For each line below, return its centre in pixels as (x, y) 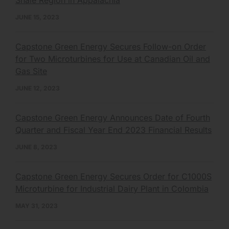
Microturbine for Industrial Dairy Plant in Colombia (112, 188)
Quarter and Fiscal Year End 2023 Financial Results (113, 130)
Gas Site (31, 71)
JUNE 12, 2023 (38, 88)
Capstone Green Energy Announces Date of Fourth (113, 117)
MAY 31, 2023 (37, 205)
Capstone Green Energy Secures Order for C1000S (113, 176)
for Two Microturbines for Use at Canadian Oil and (113, 59)
